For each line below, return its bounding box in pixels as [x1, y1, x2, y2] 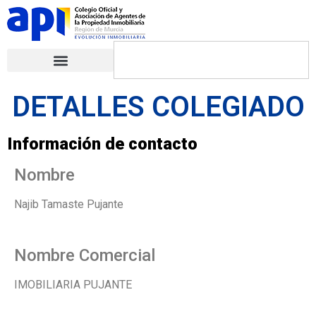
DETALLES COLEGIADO [11, 90, 305, 123]
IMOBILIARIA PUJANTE [14, 278, 132, 292]
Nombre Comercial [14, 245, 155, 266]
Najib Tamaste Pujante [14, 197, 123, 211]
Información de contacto [7, 134, 197, 154]
